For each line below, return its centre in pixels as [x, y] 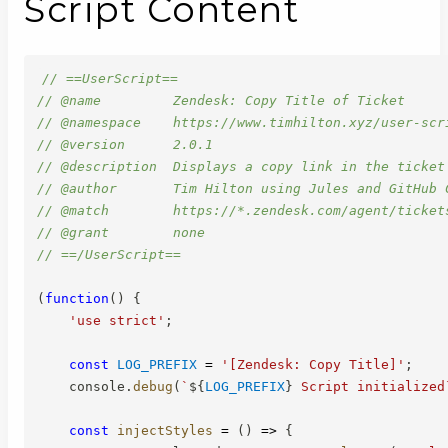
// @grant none [121, 232]
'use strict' [117, 320]
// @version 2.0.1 [125, 144]
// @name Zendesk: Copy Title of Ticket [221, 100]
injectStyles [165, 430]
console [81, 386]
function [77, 298]
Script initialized [369, 386]
